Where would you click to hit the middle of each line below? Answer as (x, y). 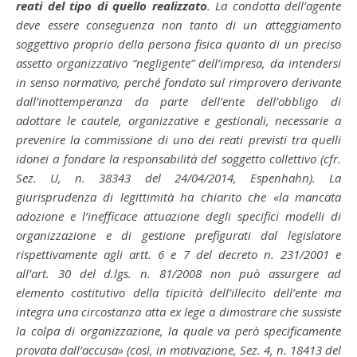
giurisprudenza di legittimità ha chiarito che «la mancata (178, 197)
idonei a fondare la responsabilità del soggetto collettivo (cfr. (178, 159)
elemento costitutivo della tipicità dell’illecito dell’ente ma (178, 292)
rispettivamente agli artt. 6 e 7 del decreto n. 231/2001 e (178, 254)
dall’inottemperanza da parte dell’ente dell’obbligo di (178, 101)
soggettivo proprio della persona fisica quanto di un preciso (178, 44)
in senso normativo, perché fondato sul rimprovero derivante (178, 82)
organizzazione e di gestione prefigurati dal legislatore (178, 235)
